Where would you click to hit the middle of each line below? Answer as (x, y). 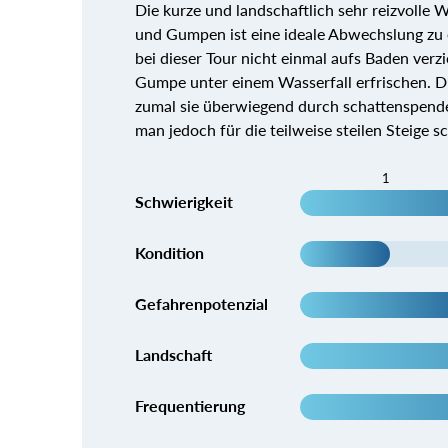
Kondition (169, 252)
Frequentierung (189, 405)
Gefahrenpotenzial (201, 303)
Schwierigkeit (183, 201)
